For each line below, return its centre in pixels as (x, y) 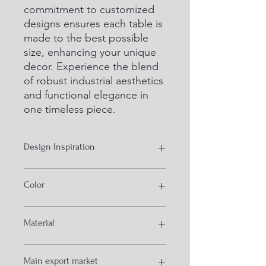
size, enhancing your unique (90, 52)
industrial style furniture (67, 174)
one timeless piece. (70, 109)
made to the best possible (86, 38)
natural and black (56, 212)
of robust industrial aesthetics (94, 81)
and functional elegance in (86, 95)
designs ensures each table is (93, 24)
